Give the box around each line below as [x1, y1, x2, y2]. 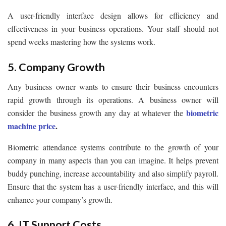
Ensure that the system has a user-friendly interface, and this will [8, 181, 218, 192]
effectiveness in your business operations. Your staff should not [8, 23, 218, 34]
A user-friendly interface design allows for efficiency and [8, 10, 218, 21]
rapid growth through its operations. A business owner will [8, 94, 218, 105]
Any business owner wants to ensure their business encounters [8, 81, 218, 92]
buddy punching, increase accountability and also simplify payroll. [8, 167, 218, 179]
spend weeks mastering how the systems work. [8, 36, 155, 47]
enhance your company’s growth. [8, 194, 112, 205]
